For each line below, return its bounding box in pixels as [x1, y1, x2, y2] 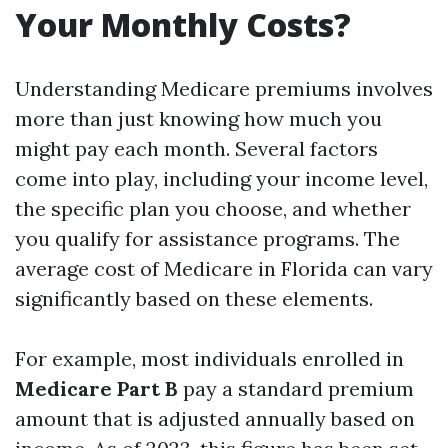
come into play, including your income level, [15, 166, 428, 191]
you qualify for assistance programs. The [15, 226, 400, 251]
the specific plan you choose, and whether [15, 196, 411, 221]
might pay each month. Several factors [15, 136, 378, 161]
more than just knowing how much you [15, 106, 382, 131]
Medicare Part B [15, 376, 178, 401]
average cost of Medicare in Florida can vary [15, 256, 433, 281]
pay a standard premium [178, 376, 414, 401]
